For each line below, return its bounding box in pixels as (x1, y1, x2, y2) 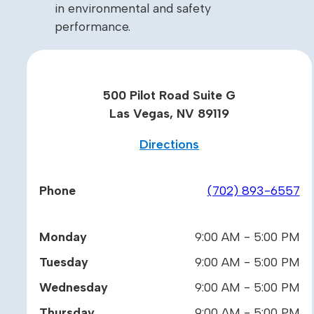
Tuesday (39, 254, 88, 270)
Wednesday (39, 280, 108, 295)
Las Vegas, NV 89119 (109, 106, 230, 121)
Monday (39, 229, 87, 245)
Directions (139, 137, 200, 151)
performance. (55, 18, 130, 34)
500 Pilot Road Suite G (103, 88, 236, 103)
